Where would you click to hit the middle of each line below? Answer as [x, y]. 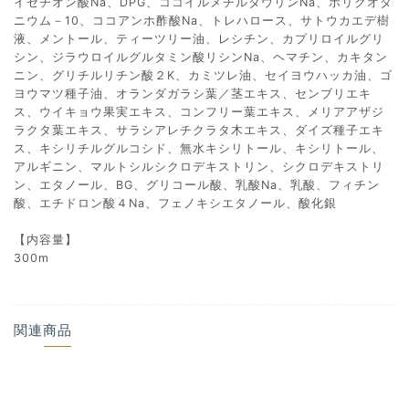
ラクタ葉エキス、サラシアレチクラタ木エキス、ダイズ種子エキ [199, 130]
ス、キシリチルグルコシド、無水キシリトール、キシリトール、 [199, 148]
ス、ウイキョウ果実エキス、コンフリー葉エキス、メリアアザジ [199, 111]
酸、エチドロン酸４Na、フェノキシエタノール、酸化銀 [175, 203]
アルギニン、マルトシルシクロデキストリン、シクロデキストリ [199, 166]
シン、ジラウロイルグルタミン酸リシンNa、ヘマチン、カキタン [201, 57]
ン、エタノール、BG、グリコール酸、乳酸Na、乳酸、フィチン [197, 184]
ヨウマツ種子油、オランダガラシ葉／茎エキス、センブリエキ [193, 93]
